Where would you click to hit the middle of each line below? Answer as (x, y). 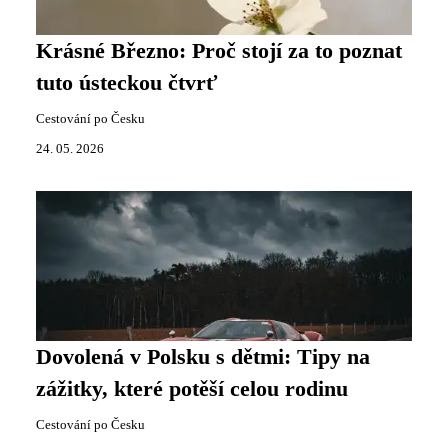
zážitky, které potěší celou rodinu (192, 388)
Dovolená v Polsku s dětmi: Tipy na (203, 356)
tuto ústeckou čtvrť (126, 82)
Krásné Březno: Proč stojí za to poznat (219, 50)
